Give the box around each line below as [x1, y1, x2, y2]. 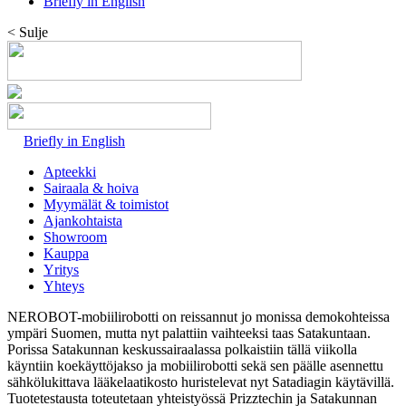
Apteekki [43, 164, 96, 179]
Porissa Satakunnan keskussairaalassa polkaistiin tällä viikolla [7, 342, 357, 357]
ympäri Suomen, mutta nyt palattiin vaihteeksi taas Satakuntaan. [7, 325, 371, 341]
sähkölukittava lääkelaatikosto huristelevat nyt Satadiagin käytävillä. [7, 374, 394, 390]
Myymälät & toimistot [43, 197, 169, 212]
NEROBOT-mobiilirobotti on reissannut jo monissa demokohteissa [7, 309, 390, 324]
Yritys [43, 262, 79, 277]
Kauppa [43, 246, 89, 261]
